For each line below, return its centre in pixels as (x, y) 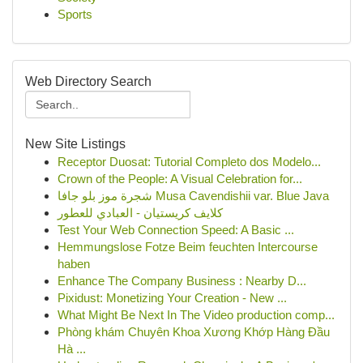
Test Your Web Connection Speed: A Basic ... (176, 230)
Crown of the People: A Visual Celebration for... (180, 179)
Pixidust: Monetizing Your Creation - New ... (172, 298)
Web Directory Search (88, 81)
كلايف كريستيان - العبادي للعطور (140, 213)
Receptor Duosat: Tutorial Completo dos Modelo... (189, 162)
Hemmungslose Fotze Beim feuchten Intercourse (188, 247)
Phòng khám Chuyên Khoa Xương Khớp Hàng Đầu (194, 332)
